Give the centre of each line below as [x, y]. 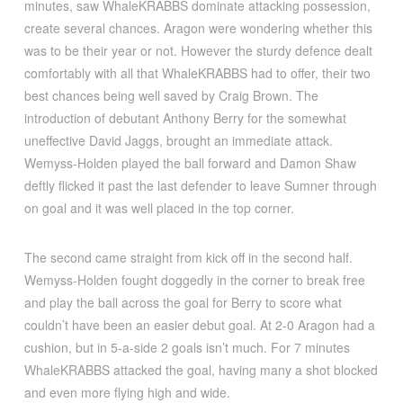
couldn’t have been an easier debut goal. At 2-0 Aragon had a [199, 324]
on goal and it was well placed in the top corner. [159, 207]
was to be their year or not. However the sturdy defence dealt [198, 50]
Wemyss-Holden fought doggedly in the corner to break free [194, 279]
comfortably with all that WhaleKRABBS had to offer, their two [197, 72]
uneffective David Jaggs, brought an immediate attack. [178, 140]
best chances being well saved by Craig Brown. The [171, 95]
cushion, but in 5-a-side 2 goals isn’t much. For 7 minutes [187, 347]
